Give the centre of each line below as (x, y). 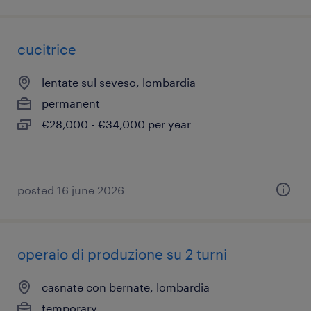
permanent (71, 103)
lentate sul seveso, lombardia (119, 82)
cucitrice (47, 49)
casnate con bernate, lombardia (126, 287)
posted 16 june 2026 (71, 190)
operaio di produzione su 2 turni (122, 254)
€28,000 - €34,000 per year (116, 124)
